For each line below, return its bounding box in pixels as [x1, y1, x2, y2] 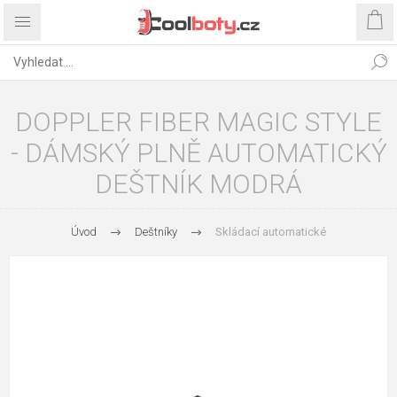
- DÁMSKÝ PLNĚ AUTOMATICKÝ [10, 137, 387, 168]
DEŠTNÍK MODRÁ [95, 168, 302, 199]
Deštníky [135, 225, 177, 238]
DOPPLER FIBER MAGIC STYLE [15, 106, 382, 137]
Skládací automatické [215, 225, 326, 238]
